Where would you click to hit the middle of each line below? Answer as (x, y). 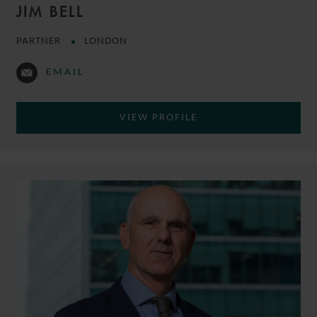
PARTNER (40, 42)
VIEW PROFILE (158, 118)
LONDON (106, 42)
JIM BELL (50, 12)
